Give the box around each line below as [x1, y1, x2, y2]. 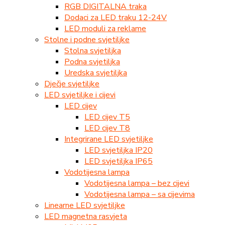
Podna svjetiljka [64, 56, 120, 67]
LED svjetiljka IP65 [84, 155, 153, 167]
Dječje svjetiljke [44, 78, 99, 89]
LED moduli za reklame [64, 23, 146, 34]
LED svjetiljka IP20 [84, 144, 153, 156]
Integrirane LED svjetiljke [64, 133, 153, 145]
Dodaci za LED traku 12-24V [64, 12, 167, 23]
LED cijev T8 [84, 122, 130, 134]
